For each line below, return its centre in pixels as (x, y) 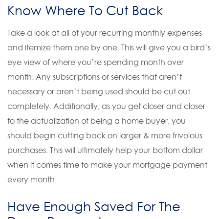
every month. (33, 179)
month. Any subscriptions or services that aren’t (95, 77)
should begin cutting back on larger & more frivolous (105, 135)
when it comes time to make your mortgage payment (107, 164)
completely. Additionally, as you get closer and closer (106, 106)
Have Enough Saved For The (94, 206)
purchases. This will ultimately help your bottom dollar (105, 150)
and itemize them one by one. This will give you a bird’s (109, 47)
